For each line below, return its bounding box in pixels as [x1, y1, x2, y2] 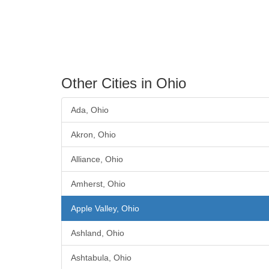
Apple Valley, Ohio [71, 204, 139, 214]
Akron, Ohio [71, 130, 116, 140]
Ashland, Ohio [71, 228, 124, 238]
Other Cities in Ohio [61, 75, 186, 92]
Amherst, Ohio [71, 179, 125, 189]
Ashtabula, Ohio [71, 253, 131, 263]
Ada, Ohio [71, 105, 109, 115]
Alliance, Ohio [71, 154, 123, 165]
